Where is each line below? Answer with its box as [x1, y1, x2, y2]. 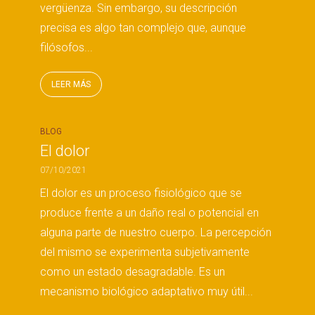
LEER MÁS [51, 79, 91, 89]
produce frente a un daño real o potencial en [40, 206, 259, 219]
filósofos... [40, 41, 93, 54]
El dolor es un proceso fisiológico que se [40, 186, 242, 200]
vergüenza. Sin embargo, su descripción [40, 1, 237, 15]
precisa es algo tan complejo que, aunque [40, 21, 246, 34]
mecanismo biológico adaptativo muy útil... [40, 285, 253, 298]
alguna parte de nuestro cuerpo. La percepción [40, 226, 271, 239]
